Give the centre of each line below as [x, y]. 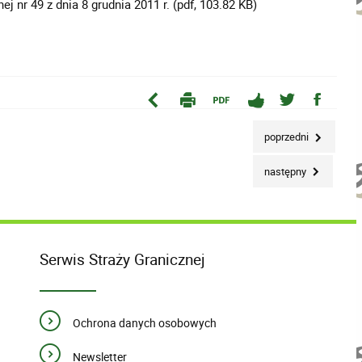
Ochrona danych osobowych [144, 323]
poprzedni [288, 137]
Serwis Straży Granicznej [123, 259]
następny [287, 171]
